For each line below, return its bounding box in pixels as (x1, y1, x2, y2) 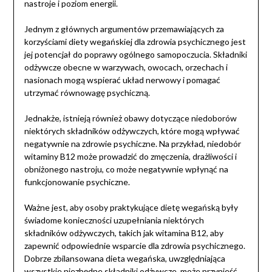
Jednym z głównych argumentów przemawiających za (24, 24, 224, 35)
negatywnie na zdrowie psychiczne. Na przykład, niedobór (24, 138, 241, 149)
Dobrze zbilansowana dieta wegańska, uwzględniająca (24, 253, 225, 264)
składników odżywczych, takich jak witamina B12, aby (24, 228, 223, 239)
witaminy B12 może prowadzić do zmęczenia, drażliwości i (24, 151, 237, 162)
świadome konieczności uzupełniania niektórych (24, 215, 204, 226)
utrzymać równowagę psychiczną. (24, 87, 150, 98)
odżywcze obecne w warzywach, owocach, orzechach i (24, 62, 228, 73)
